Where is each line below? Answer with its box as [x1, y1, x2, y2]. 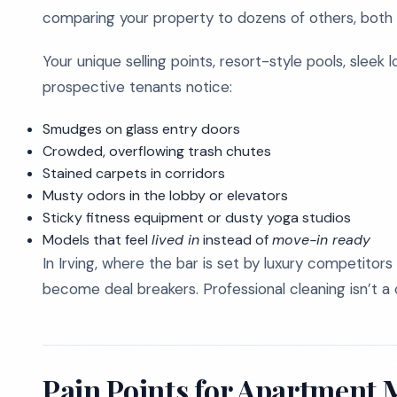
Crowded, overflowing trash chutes [43, 142, 271, 160]
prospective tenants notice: [43, 77, 232, 97]
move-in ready [272, 230, 370, 249]
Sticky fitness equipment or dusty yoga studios [43, 208, 351, 227]
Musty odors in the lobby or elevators [43, 186, 288, 205]
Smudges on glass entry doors [43, 120, 240, 138]
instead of [199, 230, 272, 249]
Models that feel [43, 230, 152, 249]
